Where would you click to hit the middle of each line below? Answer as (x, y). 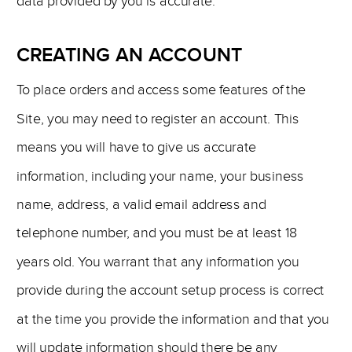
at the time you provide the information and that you (173, 319)
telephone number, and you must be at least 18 (157, 233)
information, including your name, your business (160, 176)
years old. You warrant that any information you (158, 262)
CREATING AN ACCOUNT (129, 56)
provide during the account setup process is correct (170, 290)
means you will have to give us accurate (137, 147)
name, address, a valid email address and (141, 205)
